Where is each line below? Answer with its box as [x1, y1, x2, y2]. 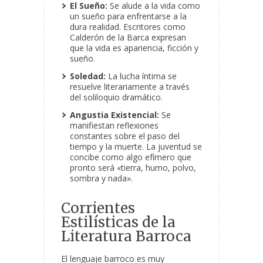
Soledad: [70, 70, 106, 82]
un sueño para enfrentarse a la [70, 11, 187, 22]
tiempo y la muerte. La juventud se [70, 141, 202, 153]
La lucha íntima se [106, 70, 177, 82]
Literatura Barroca [61, 227, 191, 246]
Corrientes [61, 199, 135, 218]
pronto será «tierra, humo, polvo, [70, 162, 196, 174]
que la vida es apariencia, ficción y [70, 42, 198, 54]
